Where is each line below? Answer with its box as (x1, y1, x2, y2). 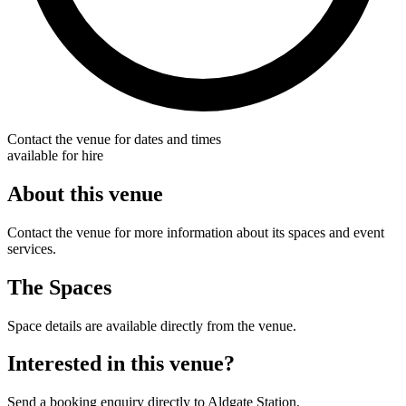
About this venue (7, 181, 163, 206)
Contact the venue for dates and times (7, 130, 221, 147)
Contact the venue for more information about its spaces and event (7, 224, 384, 240)
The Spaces (7, 275, 111, 299)
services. (7, 240, 56, 256)
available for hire (7, 147, 103, 163)
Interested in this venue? (7, 352, 235, 376)
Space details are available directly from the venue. (7, 317, 296, 333)
